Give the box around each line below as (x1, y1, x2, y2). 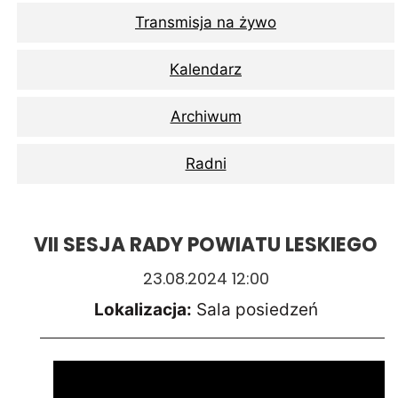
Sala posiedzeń (191, 299, 318, 320)
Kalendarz (170, 60, 242, 78)
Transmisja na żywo (135, 13, 276, 31)
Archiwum (170, 107, 242, 125)
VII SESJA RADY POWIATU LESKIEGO (34, 231, 378, 259)
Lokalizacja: (93, 299, 192, 320)
